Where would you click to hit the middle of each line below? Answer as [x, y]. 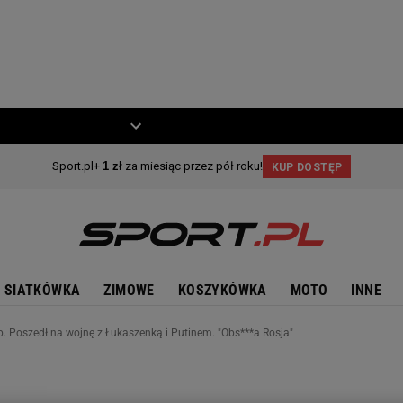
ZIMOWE [129, 290]
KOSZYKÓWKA [222, 290]
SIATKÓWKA [42, 290]
